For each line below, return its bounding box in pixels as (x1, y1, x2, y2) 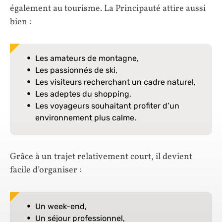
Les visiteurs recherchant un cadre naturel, (35, 77, 196, 87)
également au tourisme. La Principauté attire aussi (10, 2, 206, 15)
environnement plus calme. (35, 113, 136, 123)
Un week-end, (35, 202, 87, 212)
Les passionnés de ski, (35, 65, 117, 75)
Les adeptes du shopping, (35, 89, 131, 99)
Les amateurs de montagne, (35, 54, 139, 63)
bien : (10, 16, 31, 29)
